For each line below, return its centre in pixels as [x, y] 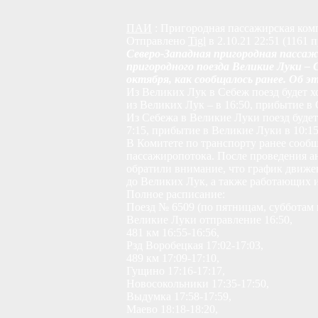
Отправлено [157, 41]
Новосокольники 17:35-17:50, [198, 284]
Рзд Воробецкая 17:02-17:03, [195, 245]
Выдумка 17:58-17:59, [179, 296]
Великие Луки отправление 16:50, [209, 220]
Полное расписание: [176, 194]
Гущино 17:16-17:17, [176, 271]
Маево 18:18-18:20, [172, 309]
